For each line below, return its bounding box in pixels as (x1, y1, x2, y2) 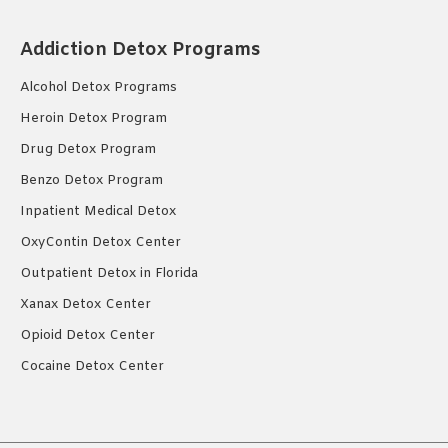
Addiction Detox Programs (20, 38, 260, 63)
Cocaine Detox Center (20, 358, 164, 376)
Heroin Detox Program (20, 110, 167, 128)
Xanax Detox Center (20, 296, 151, 314)
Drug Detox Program (20, 141, 156, 159)
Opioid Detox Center (20, 327, 155, 345)
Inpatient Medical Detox (20, 203, 176, 221)
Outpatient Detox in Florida (20, 265, 198, 283)
